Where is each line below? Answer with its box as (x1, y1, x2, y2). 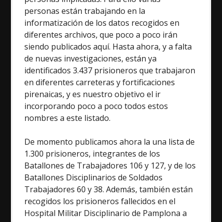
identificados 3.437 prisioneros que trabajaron (24, 64, 196, 76)
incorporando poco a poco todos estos (24, 100, 168, 111)
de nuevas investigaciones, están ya (24, 53, 157, 64)
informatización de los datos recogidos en (24, 17, 180, 28)
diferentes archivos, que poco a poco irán (24, 29, 178, 40)
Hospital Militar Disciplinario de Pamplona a (24, 207, 187, 219)
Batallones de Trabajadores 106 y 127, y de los (24, 160, 196, 171)
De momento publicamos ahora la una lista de (24, 136, 195, 147)
